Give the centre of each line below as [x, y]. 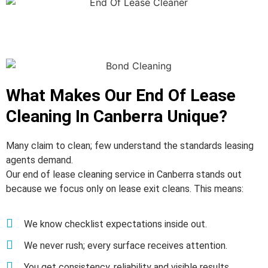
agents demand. [39, 160]
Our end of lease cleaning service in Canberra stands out [124, 175]
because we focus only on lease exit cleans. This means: [125, 189]
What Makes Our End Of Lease [121, 96]
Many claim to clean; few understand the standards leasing [130, 146]
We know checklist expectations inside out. [115, 224]
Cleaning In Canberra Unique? [117, 117]
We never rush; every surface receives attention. [126, 245]
